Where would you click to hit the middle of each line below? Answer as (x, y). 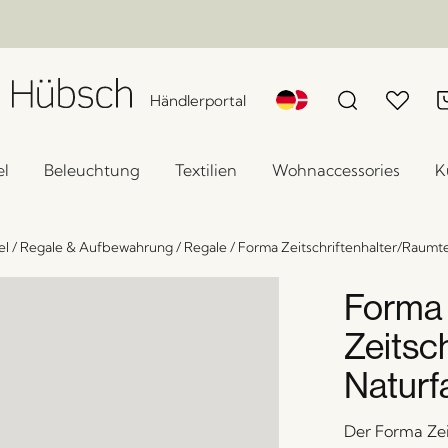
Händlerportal (198, 100)
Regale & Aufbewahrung (96, 247)
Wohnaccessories (336, 170)
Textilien (206, 170)
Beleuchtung (92, 170)
